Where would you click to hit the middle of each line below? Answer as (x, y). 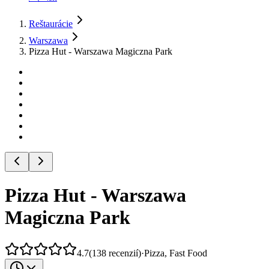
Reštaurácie (51, 24)
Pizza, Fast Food (176, 253)
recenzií (123, 253)
